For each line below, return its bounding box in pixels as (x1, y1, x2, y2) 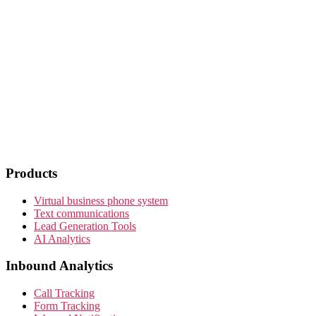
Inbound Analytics (6, 258, 113, 274)
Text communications (34, 207, 129, 219)
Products (6, 165, 57, 181)
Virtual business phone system (34, 194, 168, 207)
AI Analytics (34, 232, 90, 245)
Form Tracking (34, 299, 100, 312)
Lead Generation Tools (34, 219, 136, 232)
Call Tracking (34, 286, 95, 299)
